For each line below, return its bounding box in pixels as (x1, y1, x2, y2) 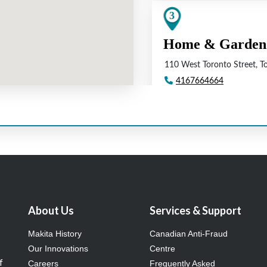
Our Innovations (28, 244, 89, 254)
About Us (28, 204, 74, 218)
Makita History (28, 229, 82, 239)
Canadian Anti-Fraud (149, 229, 228, 239)
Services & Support (149, 204, 241, 218)
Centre (149, 244, 175, 254)
